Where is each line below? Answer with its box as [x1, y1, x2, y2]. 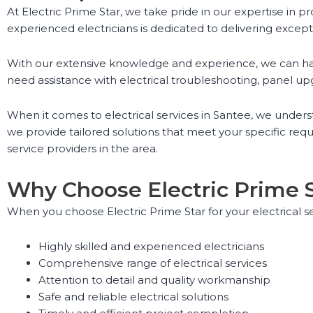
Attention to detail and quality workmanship [38, 272, 270, 286]
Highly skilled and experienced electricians [38, 239, 264, 253]
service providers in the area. [7, 142, 158, 156]
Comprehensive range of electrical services [38, 256, 267, 270]
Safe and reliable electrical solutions [38, 289, 228, 303]
